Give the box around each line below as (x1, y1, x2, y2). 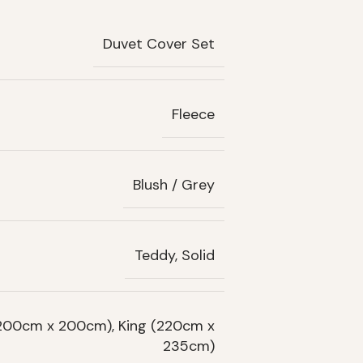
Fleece (172, 105, 215, 125)
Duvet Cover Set (103, 34, 215, 54)
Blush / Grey (133, 175, 215, 195)
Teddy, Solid (135, 246, 215, 266)
